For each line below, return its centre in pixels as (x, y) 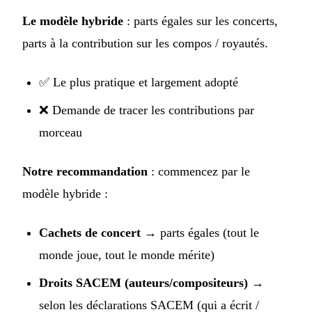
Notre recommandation (85, 172)
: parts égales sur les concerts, (201, 21)
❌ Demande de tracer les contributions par (147, 110)
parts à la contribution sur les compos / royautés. (145, 44)
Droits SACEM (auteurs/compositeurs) (143, 283)
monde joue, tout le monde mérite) (127, 255)
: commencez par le (199, 172)
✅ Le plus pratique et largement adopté (139, 83)
